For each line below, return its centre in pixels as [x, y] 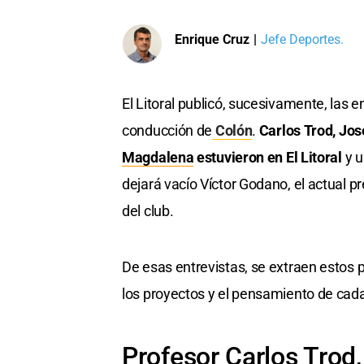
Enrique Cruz [212, 39]
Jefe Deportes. [302, 39]
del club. [148, 211]
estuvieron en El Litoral [269, 158]
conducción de [167, 131]
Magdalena [158, 158]
